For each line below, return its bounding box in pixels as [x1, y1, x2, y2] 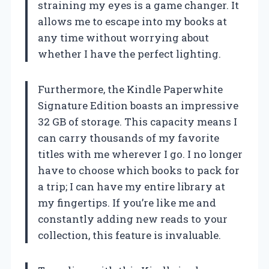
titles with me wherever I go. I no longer [38, 147, 243, 162]
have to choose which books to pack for [38, 163, 240, 178]
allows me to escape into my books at [38, 14, 227, 29]
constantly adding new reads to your [38, 212, 228, 226]
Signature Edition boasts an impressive [38, 98, 238, 113]
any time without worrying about [38, 31, 209, 45]
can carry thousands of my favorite [38, 131, 219, 145]
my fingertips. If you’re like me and [38, 196, 216, 210]
